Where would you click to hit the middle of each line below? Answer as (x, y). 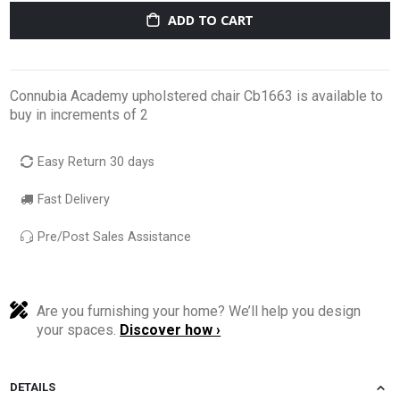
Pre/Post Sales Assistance (113, 237)
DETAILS (33, 387)
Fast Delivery (72, 199)
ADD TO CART (211, 21)
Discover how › (171, 329)
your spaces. (79, 329)
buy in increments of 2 (79, 114)
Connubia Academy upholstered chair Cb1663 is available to (197, 96)
